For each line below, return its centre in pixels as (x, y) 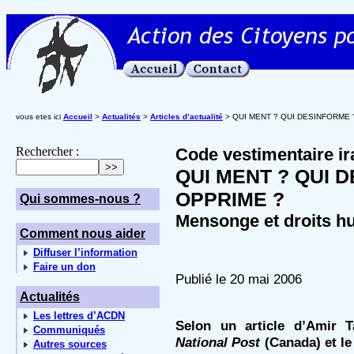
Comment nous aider (83, 233)
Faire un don (64, 267)
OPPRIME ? (230, 199)
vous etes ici (40, 117)
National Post (218, 342)
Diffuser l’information (85, 252)
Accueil (78, 117)
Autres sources (70, 344)
